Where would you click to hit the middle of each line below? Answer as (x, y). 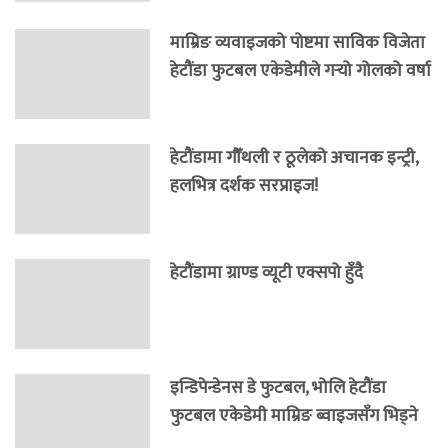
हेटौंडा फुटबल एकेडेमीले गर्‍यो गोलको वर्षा (300, 71)
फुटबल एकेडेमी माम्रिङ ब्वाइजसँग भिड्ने (294, 416)
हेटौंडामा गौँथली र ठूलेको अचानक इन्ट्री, (294, 158)
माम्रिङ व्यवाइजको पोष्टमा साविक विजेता (297, 43)
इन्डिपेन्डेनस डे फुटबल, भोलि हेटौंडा (278, 388)
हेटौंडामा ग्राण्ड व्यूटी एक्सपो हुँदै (266, 273)
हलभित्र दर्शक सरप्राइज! (244, 186)
